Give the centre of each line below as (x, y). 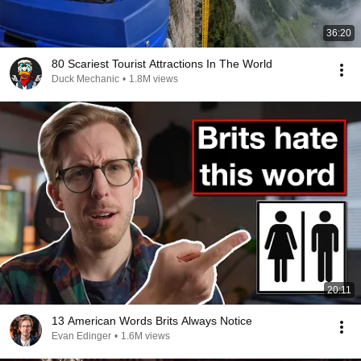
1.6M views (145, 336)
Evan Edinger (81, 336)
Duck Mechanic (85, 79)
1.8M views (154, 79)
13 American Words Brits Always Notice (152, 321)
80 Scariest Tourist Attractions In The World (162, 64)
